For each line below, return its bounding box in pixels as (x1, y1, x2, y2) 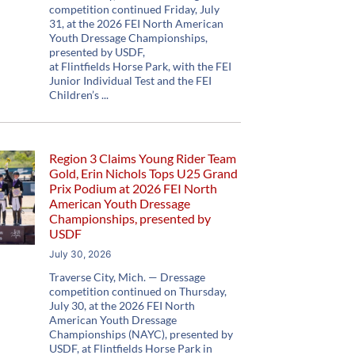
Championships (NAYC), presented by (49, 327, 234, 341)
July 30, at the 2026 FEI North (49, 299, 196, 312)
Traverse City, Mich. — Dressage (49, 270, 206, 284)
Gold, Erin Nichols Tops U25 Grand (49, 166, 239, 181)
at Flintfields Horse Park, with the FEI (49, 59, 232, 73)
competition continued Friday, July (49, 2, 220, 16)
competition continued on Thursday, (49, 284, 227, 298)
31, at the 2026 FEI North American (49, 17, 224, 30)
